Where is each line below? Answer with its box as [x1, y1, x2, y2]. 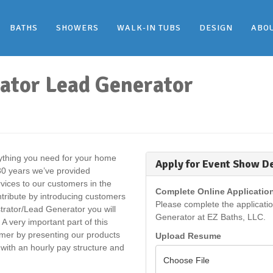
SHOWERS [56, 23, 99, 33]
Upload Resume [155, 231, 221, 241]
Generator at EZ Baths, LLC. [155, 212, 266, 222]
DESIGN [199, 23, 233, 33]
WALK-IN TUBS [117, 23, 181, 33]
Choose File [163, 255, 210, 265]
